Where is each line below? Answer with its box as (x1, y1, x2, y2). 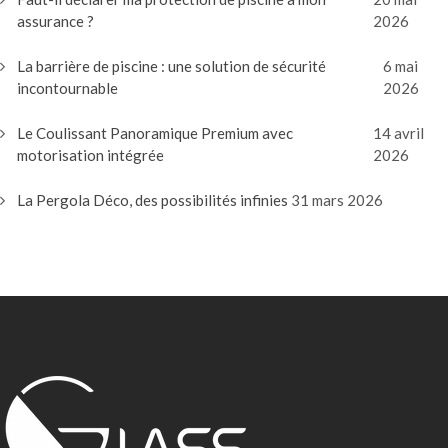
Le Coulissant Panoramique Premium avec (17, 124, 293, 142)
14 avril (373, 124, 425, 142)
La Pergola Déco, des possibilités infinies (17, 191, 288, 209)
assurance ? (17, 12, 94, 30)
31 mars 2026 (291, 191, 383, 209)
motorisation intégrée (17, 146, 164, 164)
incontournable (17, 79, 118, 97)
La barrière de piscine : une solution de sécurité (17, 57, 326, 75)
